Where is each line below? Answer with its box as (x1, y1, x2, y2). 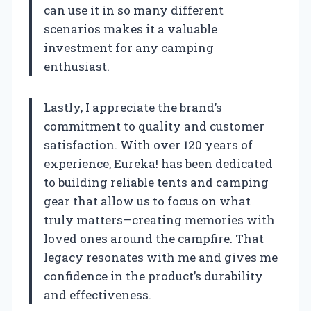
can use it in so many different (44, 2, 224, 19)
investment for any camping (44, 40, 214, 56)
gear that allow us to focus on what (44, 193, 251, 210)
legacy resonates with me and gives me (44, 249, 278, 266)
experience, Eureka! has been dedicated (44, 155, 273, 172)
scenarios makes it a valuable (44, 21, 217, 37)
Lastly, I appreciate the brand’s (44, 99, 222, 116)
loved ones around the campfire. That (44, 230, 264, 247)
